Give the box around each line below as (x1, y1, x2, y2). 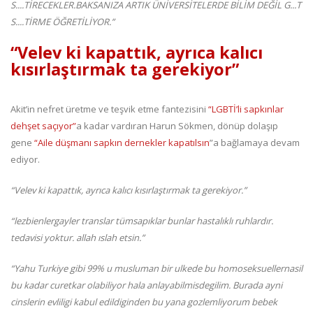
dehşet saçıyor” (10, 119, 76, 133)
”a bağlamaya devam (210, 136, 300, 150)
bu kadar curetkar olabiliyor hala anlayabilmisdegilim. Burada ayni (10, 279, 282, 292)
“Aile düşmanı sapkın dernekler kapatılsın (34, 136, 210, 150)
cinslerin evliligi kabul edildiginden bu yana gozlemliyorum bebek (10, 296, 277, 309)
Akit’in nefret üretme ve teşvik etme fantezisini (10, 103, 208, 116)
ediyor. (10, 153, 40, 166)
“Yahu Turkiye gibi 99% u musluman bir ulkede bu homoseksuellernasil (10, 262, 303, 275)
